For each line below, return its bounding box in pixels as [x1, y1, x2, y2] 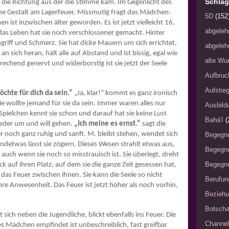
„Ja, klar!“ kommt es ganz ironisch [73, 89, 177, 98]
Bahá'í [205, 116, 223, 124]
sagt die [141, 120, 166, 128]
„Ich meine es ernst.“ [74, 120, 141, 128]
